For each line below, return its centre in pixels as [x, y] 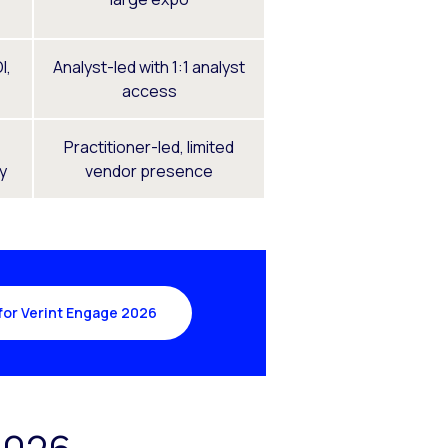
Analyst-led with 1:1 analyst [149, 66]
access [149, 90]
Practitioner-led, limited [149, 146]
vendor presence [149, 170]
